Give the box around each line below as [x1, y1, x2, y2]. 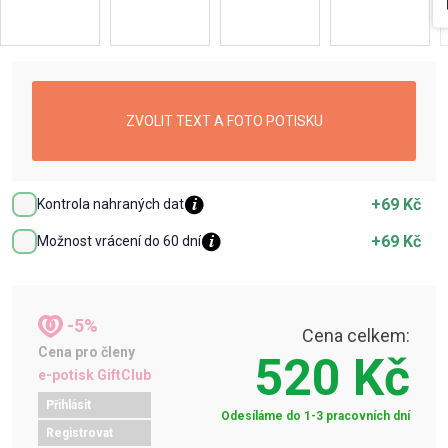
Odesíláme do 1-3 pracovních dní [221, 409, 410, 423]
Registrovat [46, 426, 113, 440]
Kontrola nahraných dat [37, 196, 184, 212]
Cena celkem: [302, 325, 410, 346]
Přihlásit [46, 398, 91, 412]
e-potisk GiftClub [38, 367, 151, 383]
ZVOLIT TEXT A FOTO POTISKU [125, 112, 323, 129]
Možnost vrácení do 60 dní [37, 233, 201, 249]
